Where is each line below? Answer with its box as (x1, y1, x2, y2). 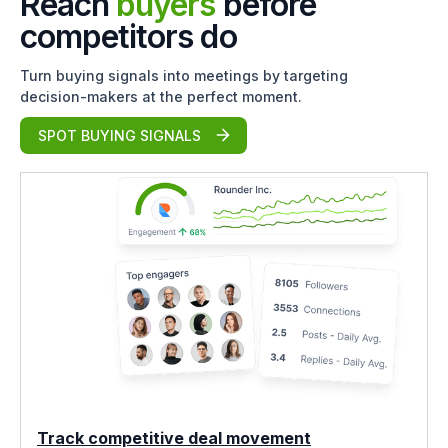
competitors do (20, 16, 237, 56)
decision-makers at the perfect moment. (20, 87, 302, 105)
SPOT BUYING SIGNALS (34, 126, 201, 144)
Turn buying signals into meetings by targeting (20, 66, 348, 84)
